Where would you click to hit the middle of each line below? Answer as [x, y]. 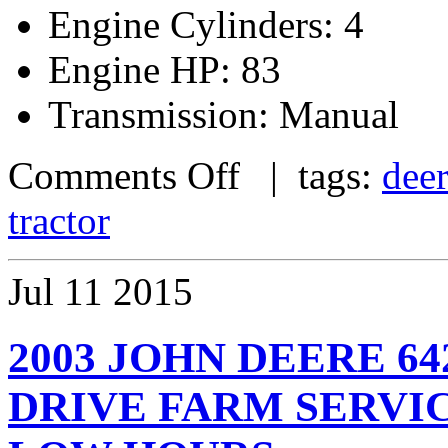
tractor [59, 220]
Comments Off [124, 175]
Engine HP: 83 [164, 69]
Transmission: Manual [223, 114]
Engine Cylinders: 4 [206, 24]
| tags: [311, 175]
